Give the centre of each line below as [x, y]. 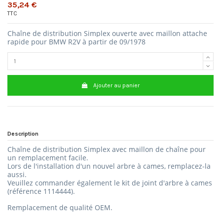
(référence [24, 191]
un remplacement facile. [48, 157]
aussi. [17, 174]
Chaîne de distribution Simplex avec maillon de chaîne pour [107, 149]
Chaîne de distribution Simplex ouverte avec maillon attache [107, 34]
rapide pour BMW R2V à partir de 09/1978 [76, 42]
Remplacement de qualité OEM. [60, 207]
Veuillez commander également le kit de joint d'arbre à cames [110, 183]
